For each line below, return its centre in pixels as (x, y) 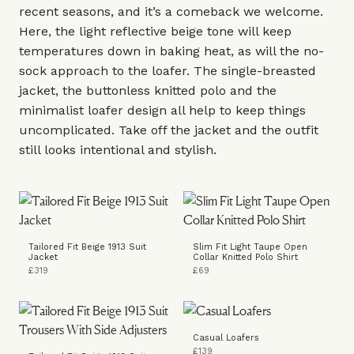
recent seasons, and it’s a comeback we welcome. (171, 11)
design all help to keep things (215, 110)
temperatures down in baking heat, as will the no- (171, 51)
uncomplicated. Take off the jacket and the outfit (169, 130)
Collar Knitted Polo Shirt (245, 257)
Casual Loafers (226, 338)
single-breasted (269, 71)
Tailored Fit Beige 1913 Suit (87, 247)
